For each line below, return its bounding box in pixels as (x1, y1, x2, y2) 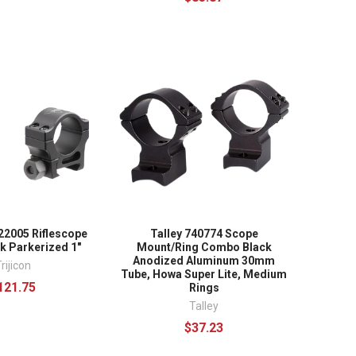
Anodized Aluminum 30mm (133, 254, 276, 268)
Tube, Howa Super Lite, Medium (121, 268, 288, 281)
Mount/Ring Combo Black (136, 241, 272, 254)
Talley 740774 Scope (149, 227, 258, 241)
